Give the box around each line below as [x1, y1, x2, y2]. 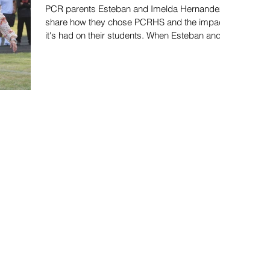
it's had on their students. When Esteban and [45, 30, 221, 41]
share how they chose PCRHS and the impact [45, 16, 226, 28]
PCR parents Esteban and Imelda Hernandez [45, 3, 224, 14]
